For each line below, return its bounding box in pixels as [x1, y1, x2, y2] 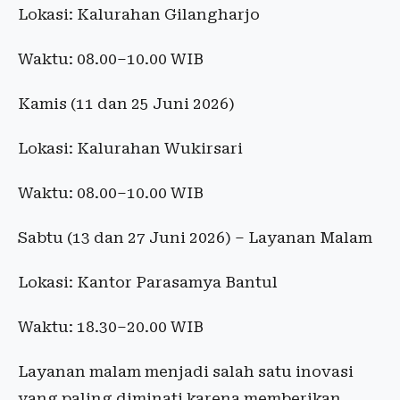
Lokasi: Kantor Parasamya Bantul [18, 273, 278, 292]
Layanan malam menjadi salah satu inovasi [18, 362, 354, 381]
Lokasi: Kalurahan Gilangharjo [18, 5, 260, 24]
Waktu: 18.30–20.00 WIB [18, 318, 204, 337]
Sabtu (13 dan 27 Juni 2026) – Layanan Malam [18, 229, 372, 247]
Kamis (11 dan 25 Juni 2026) [18, 95, 235, 113]
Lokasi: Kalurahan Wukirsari [18, 139, 243, 158]
